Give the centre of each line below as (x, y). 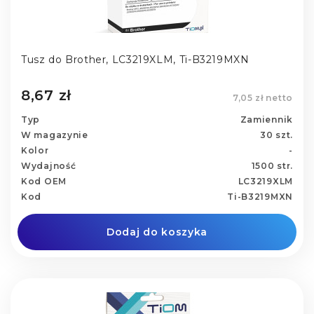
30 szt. (277, 135)
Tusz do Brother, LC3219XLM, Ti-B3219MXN (135, 60)
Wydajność (49, 165)
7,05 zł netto (262, 97)
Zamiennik (266, 119)
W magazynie (55, 135)
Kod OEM (44, 181)
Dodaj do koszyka (157, 232)
